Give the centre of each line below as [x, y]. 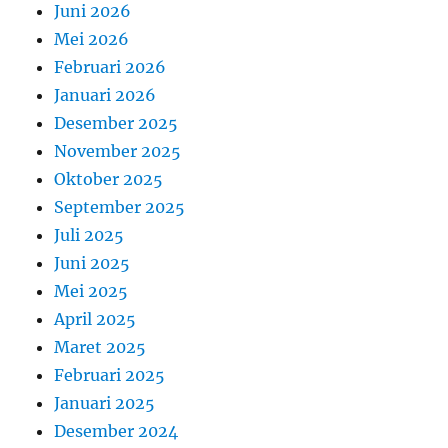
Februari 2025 [110, 374]
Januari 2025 [105, 402]
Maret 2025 [100, 346]
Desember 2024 [116, 430]
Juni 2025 [92, 262]
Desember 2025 [116, 122]
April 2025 [95, 318]
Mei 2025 [91, 290]
